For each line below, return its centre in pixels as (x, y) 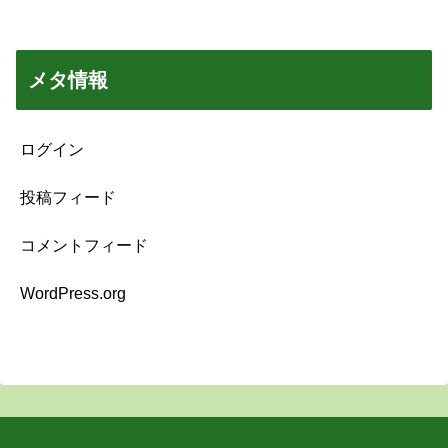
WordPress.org (73, 293)
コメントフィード (84, 245)
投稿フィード (68, 197)
